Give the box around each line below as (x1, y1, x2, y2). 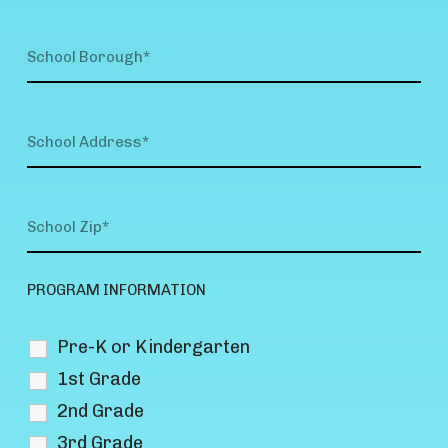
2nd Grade (57, 399, 145, 422)
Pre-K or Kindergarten (57, 335, 251, 358)
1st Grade (57, 367, 142, 390)
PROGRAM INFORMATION (27, 280, 207, 299)
